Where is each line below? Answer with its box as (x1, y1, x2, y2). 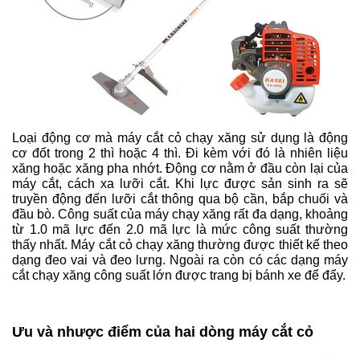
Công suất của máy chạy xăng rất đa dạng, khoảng (58, 207, 349, 222)
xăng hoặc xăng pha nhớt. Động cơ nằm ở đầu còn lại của (12, 162, 348, 176)
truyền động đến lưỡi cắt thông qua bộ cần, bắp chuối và (12, 192, 348, 207)
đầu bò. (12, 207, 59, 222)
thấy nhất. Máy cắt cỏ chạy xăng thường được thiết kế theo (12, 238, 348, 252)
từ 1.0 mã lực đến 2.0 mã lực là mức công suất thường (12, 223, 348, 237)
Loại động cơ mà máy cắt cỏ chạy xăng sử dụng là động (12, 131, 348, 145)
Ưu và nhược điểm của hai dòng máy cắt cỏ (12, 324, 313, 341)
